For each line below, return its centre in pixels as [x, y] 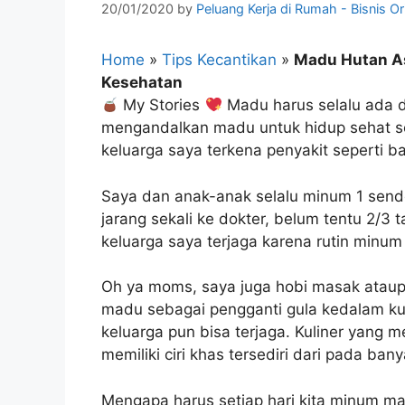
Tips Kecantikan [219, 60]
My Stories [162, 105]
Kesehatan [142, 83]
